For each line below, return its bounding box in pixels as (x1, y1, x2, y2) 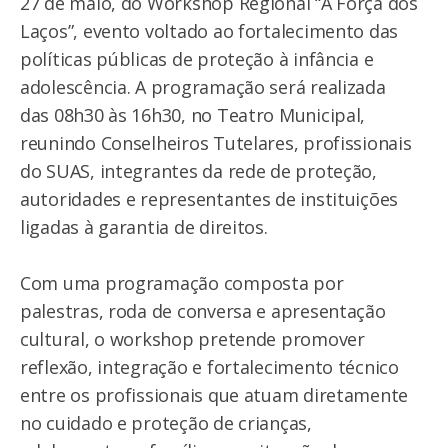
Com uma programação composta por (20, 271, 344, 295)
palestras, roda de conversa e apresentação (20, 299, 386, 323)
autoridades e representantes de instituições (20, 187, 399, 211)
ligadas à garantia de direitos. (20, 215, 268, 239)
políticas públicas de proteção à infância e (20, 47, 374, 71)
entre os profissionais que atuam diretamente (20, 383, 409, 407)
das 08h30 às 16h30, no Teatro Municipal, (20, 103, 366, 127)
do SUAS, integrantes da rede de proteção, (20, 159, 377, 183)
